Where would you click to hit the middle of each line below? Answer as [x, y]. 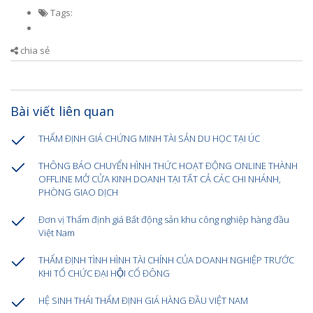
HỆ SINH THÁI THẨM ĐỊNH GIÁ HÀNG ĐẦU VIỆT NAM [143, 300]
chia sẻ [34, 50]
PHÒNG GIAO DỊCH [78, 192]
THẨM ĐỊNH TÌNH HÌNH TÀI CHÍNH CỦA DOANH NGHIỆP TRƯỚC [166, 260]
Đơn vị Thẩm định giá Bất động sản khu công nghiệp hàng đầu [164, 219]
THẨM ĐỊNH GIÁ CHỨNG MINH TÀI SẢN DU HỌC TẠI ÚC [149, 138]
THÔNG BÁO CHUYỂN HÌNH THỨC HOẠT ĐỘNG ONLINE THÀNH [168, 165]
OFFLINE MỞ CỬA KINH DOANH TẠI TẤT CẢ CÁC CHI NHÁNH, [160, 179]
